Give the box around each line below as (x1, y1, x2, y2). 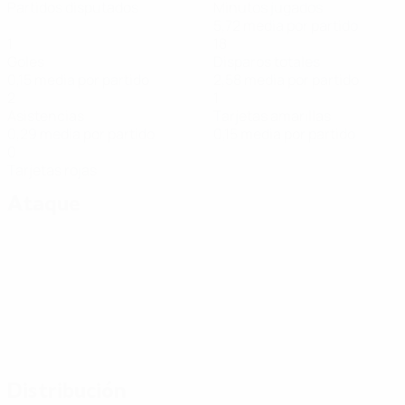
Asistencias (7, 106, 84, 126)
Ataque (7, 190, 80, 218)
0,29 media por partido (7, 124, 155, 144)
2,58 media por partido (213, 70, 359, 89)
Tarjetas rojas (7, 160, 97, 180)
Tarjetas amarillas (213, 106, 331, 126)
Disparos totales (213, 52, 320, 71)
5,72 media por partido (213, 15, 358, 35)
